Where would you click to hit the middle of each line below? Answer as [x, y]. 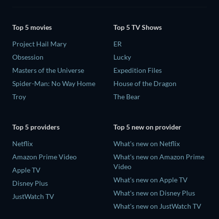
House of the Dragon [145, 84]
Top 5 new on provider [147, 127]
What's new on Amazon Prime [159, 156]
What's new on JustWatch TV [157, 206]
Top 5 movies [32, 27]
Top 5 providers [36, 127]
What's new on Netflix [147, 143]
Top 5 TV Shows [138, 27]
